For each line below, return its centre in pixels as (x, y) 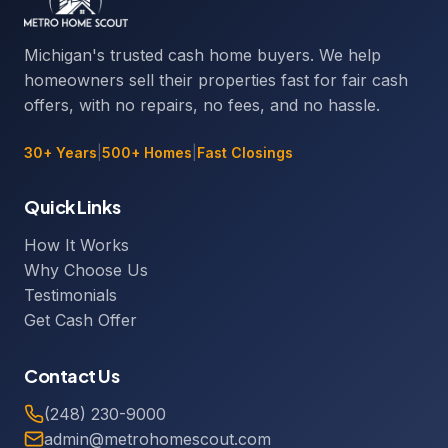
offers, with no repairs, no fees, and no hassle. (202, 105)
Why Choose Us (86, 270)
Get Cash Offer (80, 320)
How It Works (76, 245)
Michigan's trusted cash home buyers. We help (202, 55)
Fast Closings (245, 152)
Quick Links (72, 206)
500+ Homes (147, 152)
